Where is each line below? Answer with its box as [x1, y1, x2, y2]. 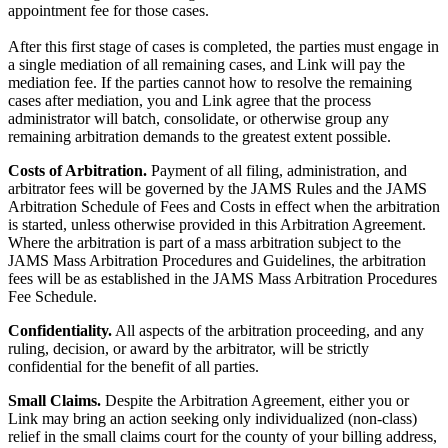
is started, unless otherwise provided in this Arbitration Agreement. [8, 216, 430, 234]
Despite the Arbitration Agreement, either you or [101, 392, 409, 410]
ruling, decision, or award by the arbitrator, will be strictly [8, 340, 369, 358]
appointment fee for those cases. [8, 2, 209, 20]
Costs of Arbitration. [8, 162, 147, 180]
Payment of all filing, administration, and [147, 162, 407, 180]
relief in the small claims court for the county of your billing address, [8, 428, 437, 446]
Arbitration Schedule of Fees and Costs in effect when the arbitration [8, 198, 440, 216]
